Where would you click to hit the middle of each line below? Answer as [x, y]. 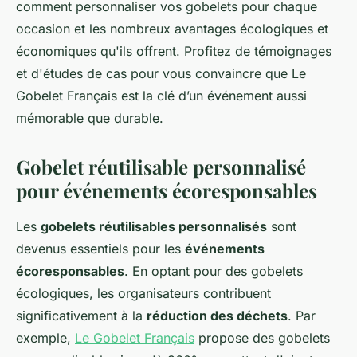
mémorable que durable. [90, 118]
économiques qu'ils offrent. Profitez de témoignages [174, 51]
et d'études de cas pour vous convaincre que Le [161, 74]
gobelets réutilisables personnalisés [154, 227]
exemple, [45, 338]
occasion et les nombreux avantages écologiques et [172, 29]
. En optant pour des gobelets [214, 271]
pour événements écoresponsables [167, 191]
